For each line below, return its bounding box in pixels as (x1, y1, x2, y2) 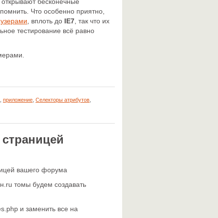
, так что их (74, 17, 109, 25)
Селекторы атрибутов (36, 96, 90, 103)
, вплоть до (27, 17, 62, 25)
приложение (3, 96, 33, 103)
